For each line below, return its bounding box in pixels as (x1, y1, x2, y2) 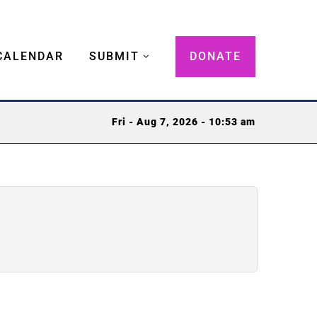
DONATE (190, 49, 241, 63)
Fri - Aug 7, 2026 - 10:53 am (112, 116, 255, 129)
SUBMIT (89, 49, 139, 63)
